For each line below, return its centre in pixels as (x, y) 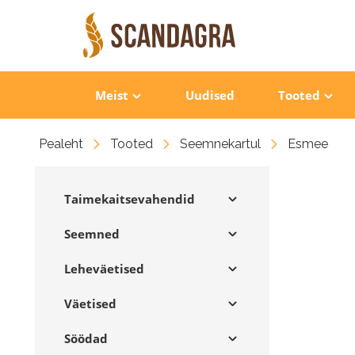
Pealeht (61, 144)
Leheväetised (104, 269)
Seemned (92, 234)
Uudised (210, 95)
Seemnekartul (220, 144)
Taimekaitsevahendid (130, 199)
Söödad (86, 338)
